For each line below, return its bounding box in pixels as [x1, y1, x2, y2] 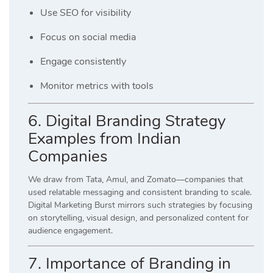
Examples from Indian [28, 127, 181, 149]
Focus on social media [40, 30, 136, 44]
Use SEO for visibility [40, 5, 131, 19]
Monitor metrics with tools [40, 79, 154, 93]
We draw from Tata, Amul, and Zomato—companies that [28, 173, 243, 185]
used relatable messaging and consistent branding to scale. [28, 186, 252, 198]
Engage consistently [40, 54, 126, 68]
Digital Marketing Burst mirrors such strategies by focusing [28, 199, 252, 211]
